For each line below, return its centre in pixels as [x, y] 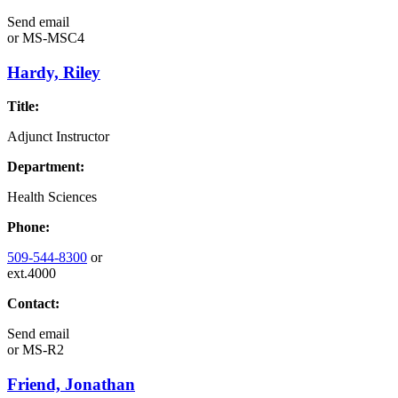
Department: [46, 167]
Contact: [33, 304]
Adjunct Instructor [58, 137]
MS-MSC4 [52, 37]
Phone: [28, 227]
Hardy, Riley [54, 72]
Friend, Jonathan [71, 384]
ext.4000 [32, 274]
